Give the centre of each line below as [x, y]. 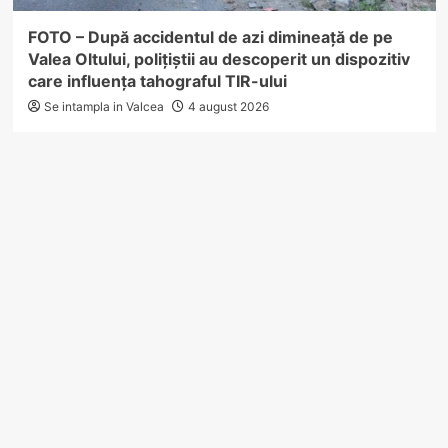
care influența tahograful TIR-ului [157, 80]
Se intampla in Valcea [103, 106]
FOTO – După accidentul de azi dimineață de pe [210, 36]
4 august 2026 [228, 106]
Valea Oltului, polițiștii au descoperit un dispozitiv [218, 58]
